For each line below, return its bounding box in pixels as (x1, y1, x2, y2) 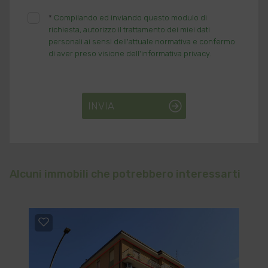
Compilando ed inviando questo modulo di (53, 13, 207, 22)
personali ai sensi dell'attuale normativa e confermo (48, 37, 235, 46)
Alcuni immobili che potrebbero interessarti (9, 167, 240, 181)
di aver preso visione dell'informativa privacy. (48, 49, 211, 58)
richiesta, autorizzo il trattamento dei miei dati (48, 25, 210, 34)
